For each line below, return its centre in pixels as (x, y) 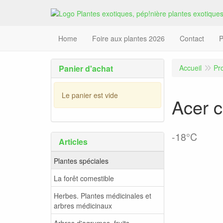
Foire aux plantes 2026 (128, 39)
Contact (192, 39)
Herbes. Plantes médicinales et (103, 195)
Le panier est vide (90, 95)
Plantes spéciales (81, 161)
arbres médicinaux (83, 205)
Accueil (190, 68)
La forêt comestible (84, 178)
